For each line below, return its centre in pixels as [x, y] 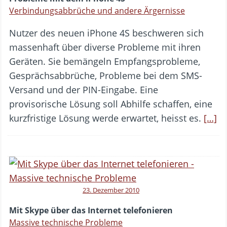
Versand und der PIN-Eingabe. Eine [84, 90]
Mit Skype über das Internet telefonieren [91, 211]
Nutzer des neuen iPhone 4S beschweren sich [106, 33]
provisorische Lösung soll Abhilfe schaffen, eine [111, 104]
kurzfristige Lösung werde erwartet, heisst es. [106, 118]
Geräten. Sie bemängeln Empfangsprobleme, [105, 62]
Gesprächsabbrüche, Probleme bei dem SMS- [106, 76]
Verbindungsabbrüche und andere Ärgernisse [97, 11]
